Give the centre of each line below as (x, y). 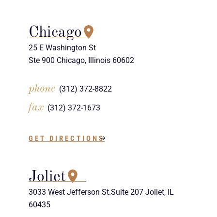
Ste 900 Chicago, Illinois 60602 (82, 61)
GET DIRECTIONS (67, 139)
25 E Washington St (62, 48)
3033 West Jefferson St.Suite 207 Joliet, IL (101, 192)
